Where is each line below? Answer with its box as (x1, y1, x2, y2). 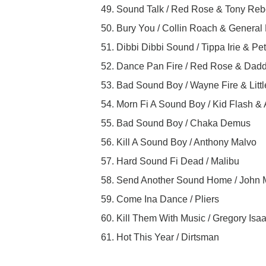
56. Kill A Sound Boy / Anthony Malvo (101, 137, 256, 148)
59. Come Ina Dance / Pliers (101, 194, 219, 205)
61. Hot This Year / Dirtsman (101, 232, 219, 243)
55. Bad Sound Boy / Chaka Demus (101, 118, 251, 129)
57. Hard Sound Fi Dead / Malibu (101, 156, 239, 167)
